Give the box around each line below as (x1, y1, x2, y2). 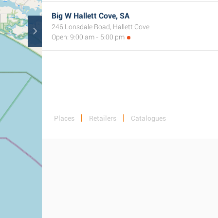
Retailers (89, 114, 116, 122)
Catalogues (131, 114, 166, 122)
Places (54, 114, 74, 122)
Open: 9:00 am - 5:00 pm (52, 33, 125, 41)
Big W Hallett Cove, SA (52, 11, 129, 20)
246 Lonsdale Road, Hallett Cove (52, 23, 149, 31)
